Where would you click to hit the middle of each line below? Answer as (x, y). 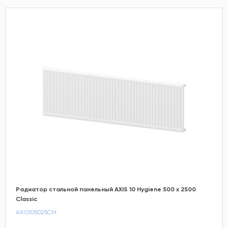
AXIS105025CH (36, 212)
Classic (26, 199)
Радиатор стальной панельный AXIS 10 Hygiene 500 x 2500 (106, 189)
